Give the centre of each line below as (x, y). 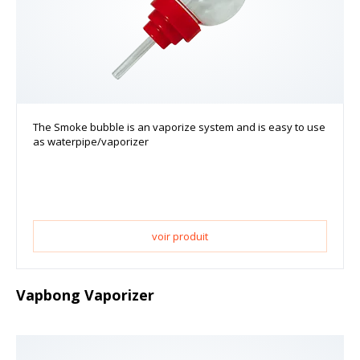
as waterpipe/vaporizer (91, 142)
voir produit (180, 237)
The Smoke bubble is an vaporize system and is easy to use (179, 127)
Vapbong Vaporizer (85, 295)
